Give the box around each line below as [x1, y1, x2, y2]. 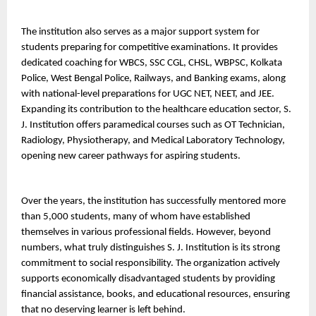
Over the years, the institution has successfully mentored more [21, 195, 286, 207]
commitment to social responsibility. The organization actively [21, 257, 280, 269]
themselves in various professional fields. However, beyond [21, 226, 271, 238]
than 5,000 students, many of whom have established [21, 211, 250, 222]
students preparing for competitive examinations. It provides [21, 42, 278, 53]
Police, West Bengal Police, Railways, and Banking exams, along [21, 73, 286, 84]
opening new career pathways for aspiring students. [21, 150, 241, 162]
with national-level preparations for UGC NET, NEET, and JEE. [21, 88, 274, 99]
